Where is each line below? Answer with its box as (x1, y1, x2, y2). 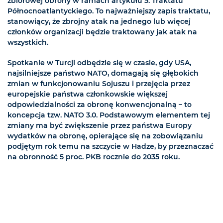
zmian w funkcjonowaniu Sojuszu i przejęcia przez (7, 79, 190, 89)
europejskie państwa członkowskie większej (7, 90, 168, 99)
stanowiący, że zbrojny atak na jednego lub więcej (7, 17, 191, 26)
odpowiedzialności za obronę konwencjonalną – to (7, 100, 192, 110)
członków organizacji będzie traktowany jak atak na (7, 27, 197, 37)
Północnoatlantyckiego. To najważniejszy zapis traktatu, (7, 6, 210, 16)
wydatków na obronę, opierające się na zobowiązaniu (7, 131, 203, 141)
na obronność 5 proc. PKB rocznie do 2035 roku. (7, 152, 180, 162)
